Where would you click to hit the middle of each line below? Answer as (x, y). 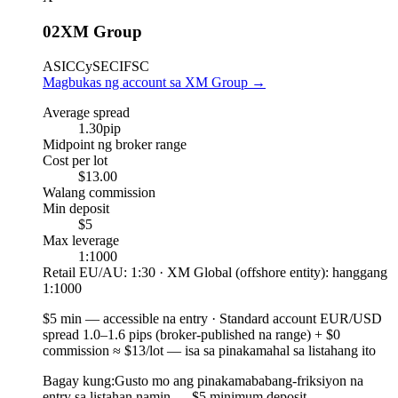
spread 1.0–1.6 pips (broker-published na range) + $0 (191, 334)
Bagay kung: (79, 380)
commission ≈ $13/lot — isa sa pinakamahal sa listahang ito (209, 350)
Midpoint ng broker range (115, 144)
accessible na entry (155, 318)
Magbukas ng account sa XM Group (145, 82)
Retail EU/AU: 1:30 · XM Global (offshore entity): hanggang (215, 272)
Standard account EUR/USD (301, 318)
